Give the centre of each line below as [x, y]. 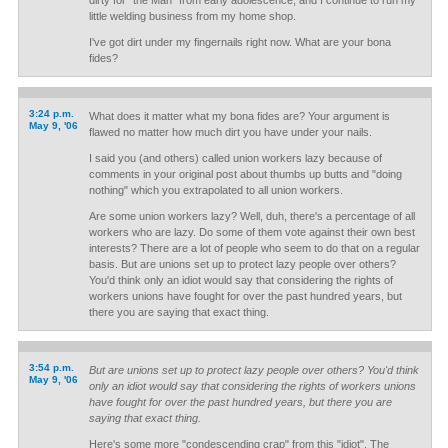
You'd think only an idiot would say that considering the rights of [240, 280]
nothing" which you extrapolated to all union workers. [215, 190]
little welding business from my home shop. [192, 16]
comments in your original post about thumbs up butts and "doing [245, 174]
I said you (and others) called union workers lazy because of [235, 158]
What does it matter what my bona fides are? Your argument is [239, 116]
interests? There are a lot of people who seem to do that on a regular [254, 248]
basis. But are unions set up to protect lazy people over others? [242, 264]
